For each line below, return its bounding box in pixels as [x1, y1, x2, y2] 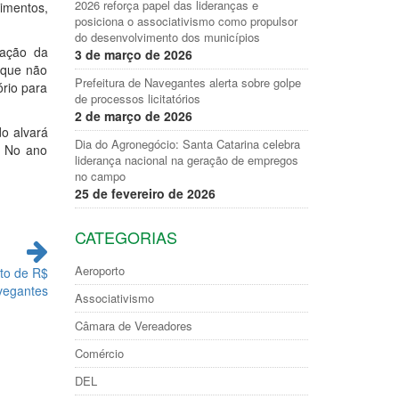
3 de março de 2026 [74, 45, 192, 63]
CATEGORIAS [74, 225, 177, 248]
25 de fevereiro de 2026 [74, 184, 216, 202]
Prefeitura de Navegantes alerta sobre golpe [74, 74, 301, 91]
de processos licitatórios [74, 90, 200, 107]
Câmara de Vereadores [74, 317, 192, 334]
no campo [74, 167, 126, 184]
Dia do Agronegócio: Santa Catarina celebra [74, 135, 300, 152]
